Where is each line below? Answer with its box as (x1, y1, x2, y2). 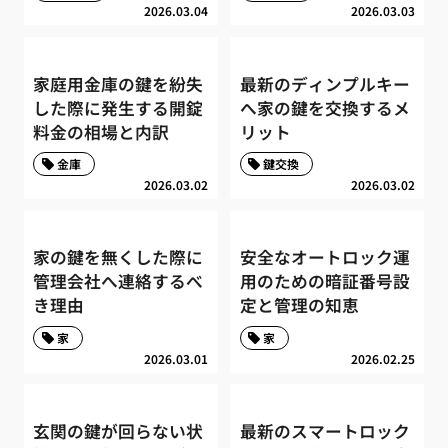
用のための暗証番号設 (239, 269, 410, 294)
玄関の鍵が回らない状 (33, 419, 204, 444)
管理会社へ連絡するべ (33, 269, 204, 294)
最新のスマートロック (239, 419, 410, 444)
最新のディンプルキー (239, 71, 410, 96)
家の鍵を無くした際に (33, 245, 204, 270)
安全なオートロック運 (239, 245, 410, 270)
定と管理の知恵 (239, 293, 359, 318)
